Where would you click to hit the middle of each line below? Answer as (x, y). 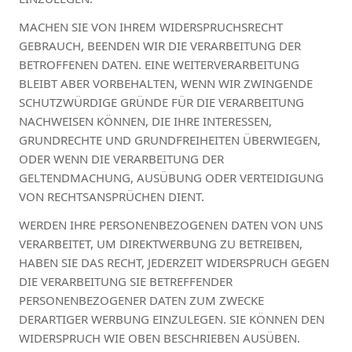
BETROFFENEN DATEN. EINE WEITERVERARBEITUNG (159, 64)
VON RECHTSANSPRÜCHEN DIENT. (112, 196)
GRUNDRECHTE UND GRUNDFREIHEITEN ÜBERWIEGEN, (170, 139)
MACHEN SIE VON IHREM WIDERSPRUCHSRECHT (151, 26)
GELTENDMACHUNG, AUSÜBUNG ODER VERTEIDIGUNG (171, 177)
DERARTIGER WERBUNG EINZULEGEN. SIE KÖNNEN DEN (172, 319)
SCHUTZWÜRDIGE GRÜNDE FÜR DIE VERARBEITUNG (161, 102)
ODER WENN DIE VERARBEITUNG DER (121, 158)
